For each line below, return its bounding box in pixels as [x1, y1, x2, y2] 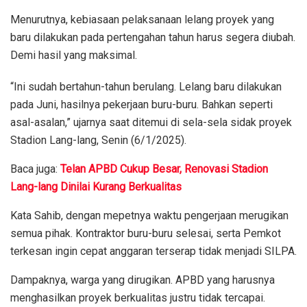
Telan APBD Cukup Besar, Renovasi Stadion [60, 162, 268, 175]
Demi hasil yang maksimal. [10, 48, 137, 62]
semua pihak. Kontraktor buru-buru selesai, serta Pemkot [10, 226, 281, 240]
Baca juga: [10, 162, 60, 175]
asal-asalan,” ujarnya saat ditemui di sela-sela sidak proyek [10, 115, 292, 129]
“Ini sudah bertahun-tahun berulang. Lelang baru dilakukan [10, 79, 282, 93]
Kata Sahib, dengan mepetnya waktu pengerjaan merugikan [10, 208, 288, 222]
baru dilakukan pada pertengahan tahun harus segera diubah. [10, 30, 295, 44]
